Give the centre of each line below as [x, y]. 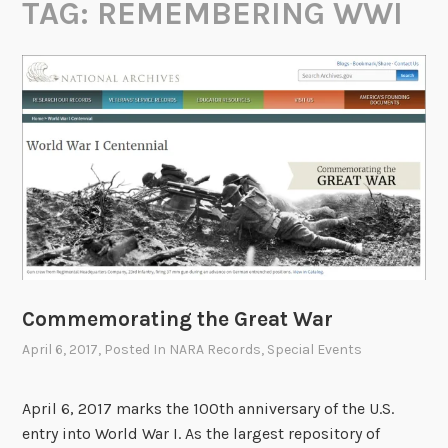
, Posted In [134, 349]
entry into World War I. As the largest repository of [201, 433]
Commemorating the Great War [178, 319]
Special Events [315, 349]
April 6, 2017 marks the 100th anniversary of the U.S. [208, 408]
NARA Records [215, 349]
